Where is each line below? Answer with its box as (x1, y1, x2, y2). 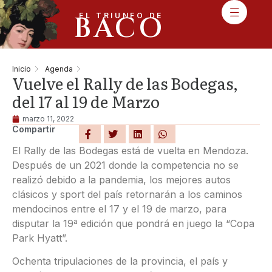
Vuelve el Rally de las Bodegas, (12, 71, 238, 95)
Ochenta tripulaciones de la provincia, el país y (12, 255, 228, 268)
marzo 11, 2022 (22, 114, 74, 123)
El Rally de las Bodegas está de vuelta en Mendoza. (12, 144, 248, 157)
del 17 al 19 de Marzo (12, 89, 160, 113)
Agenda (45, 64, 73, 73)
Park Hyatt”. (12, 232, 67, 244)
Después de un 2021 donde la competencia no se (12, 159, 239, 171)
